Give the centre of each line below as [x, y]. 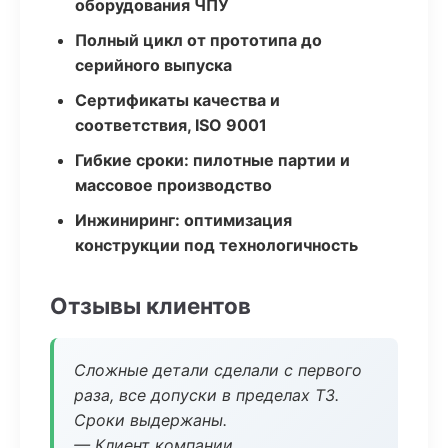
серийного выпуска [153, 65]
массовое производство [173, 185]
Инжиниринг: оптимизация [183, 220]
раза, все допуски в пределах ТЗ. [206, 395]
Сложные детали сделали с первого [218, 370]
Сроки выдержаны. [150, 420]
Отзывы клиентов [150, 305]
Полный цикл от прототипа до [198, 40]
